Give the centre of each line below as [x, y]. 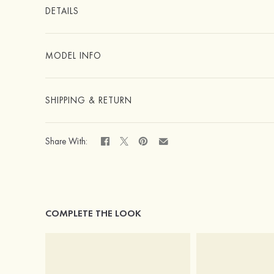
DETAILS [62, 11]
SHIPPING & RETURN [88, 101]
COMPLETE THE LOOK [93, 213]
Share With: [66, 142]
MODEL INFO [73, 56]
